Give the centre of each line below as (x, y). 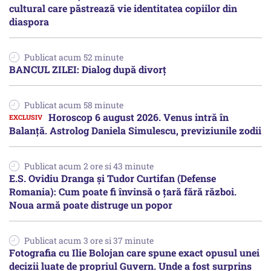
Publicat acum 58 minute (74, 105)
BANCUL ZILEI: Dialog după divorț (88, 69)
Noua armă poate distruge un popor (91, 204)
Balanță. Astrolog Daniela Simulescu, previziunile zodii (135, 130)
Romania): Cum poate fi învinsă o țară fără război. (123, 191)
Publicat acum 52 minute (74, 57)
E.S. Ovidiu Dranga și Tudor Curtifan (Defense (113, 178)
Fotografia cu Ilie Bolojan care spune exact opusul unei (134, 252)
